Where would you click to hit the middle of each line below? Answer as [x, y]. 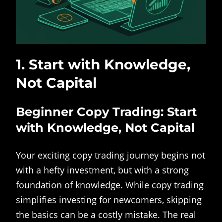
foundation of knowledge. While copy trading [110, 185]
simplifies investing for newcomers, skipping [109, 200]
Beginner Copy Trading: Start [106, 112]
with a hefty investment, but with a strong [102, 170]
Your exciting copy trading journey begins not [111, 155]
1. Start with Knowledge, [103, 64]
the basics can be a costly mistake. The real [106, 215]
